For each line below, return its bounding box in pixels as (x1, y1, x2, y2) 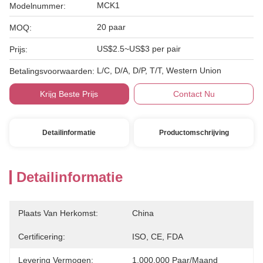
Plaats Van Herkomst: (18, 208, 98, 218)
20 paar (97, 22, 126, 32)
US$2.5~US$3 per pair (97, 44, 181, 53)
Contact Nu (173, 89, 215, 99)
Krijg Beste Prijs (40, 89, 99, 99)
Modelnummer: (9, 1, 66, 11)
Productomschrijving (159, 129, 229, 137)
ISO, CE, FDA (132, 232, 183, 241)
